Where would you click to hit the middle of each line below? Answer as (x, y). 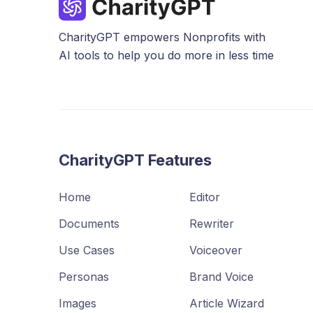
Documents (89, 224)
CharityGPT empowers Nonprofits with (162, 37)
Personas (84, 277)
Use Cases (87, 250)
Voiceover (216, 250)
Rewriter (212, 224)
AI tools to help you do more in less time (166, 55)
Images (78, 303)
